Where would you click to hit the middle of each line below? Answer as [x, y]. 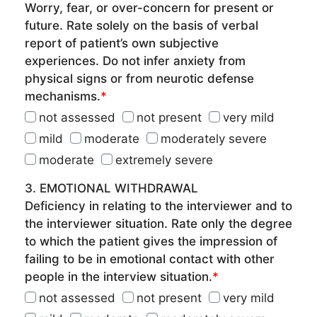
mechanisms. [63, 96]
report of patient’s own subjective [122, 43]
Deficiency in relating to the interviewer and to [158, 206]
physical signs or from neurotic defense [139, 79]
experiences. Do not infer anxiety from [135, 61]
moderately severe [214, 139]
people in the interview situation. [119, 277]
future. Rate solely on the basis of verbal [142, 25]
